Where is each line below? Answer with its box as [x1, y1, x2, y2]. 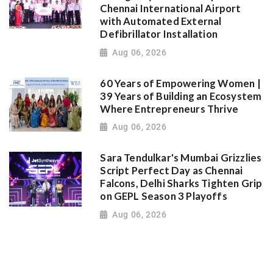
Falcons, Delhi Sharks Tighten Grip [100, 177, 263, 190]
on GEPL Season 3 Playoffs [100, 190, 227, 203]
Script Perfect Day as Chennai [100, 165, 243, 177]
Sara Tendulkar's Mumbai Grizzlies [100, 152, 262, 165]
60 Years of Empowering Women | [100, 77, 261, 90]
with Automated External [100, 15, 222, 28]
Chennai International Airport [100, 2, 241, 15]
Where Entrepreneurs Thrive [100, 102, 239, 115]
